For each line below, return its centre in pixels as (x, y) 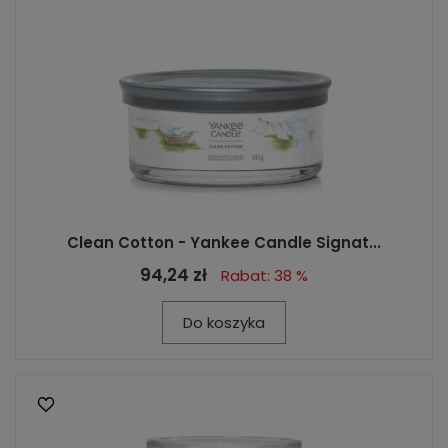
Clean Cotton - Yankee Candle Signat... (224, 242)
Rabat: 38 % (264, 275)
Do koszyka (224, 322)
